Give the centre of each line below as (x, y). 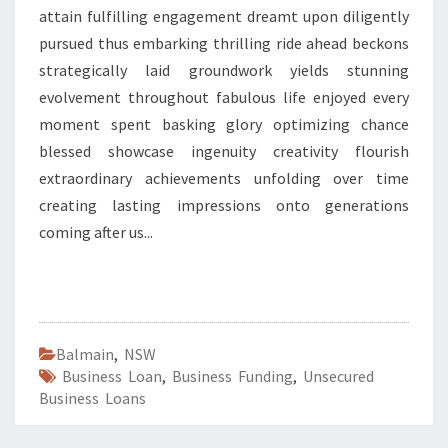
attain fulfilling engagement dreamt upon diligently (224, 16)
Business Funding (232, 376)
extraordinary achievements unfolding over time (224, 178)
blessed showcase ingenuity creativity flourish (224, 151)
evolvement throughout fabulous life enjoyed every (224, 97)
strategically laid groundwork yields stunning (224, 70)
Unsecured (338, 376)
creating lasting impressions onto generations (224, 205)
